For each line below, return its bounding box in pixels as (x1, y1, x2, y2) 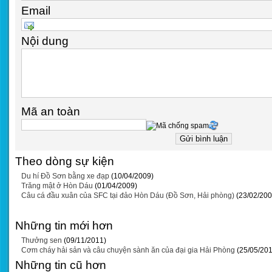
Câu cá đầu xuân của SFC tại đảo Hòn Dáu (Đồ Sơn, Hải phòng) (21, 191, 234, 200)
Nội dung (21, 35, 69, 47)
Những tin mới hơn (15, 219, 113, 232)
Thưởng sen (21, 236, 62, 245)
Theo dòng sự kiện (15, 155, 114, 168)
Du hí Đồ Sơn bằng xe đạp (21, 172, 109, 180)
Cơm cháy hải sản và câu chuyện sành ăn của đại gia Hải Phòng (21, 246, 235, 254)
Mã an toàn (21, 105, 80, 118)
